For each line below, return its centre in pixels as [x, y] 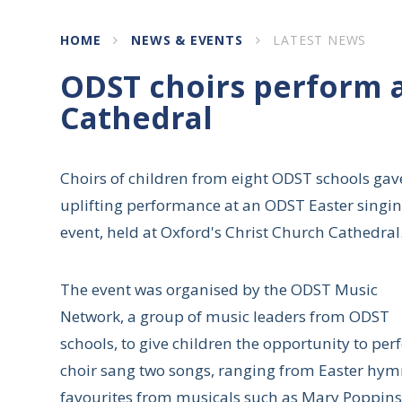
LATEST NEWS [320, 40]
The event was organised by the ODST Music [219, 290]
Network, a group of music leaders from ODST [225, 317]
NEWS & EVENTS [187, 40]
